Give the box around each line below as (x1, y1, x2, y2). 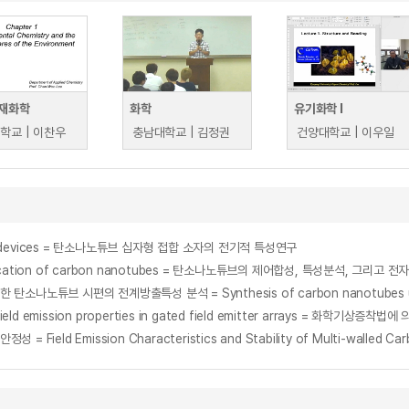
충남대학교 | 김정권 (132, 125, 230, 140)
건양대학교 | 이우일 (297, 125, 394, 140)
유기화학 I (294, 101, 343, 116)
